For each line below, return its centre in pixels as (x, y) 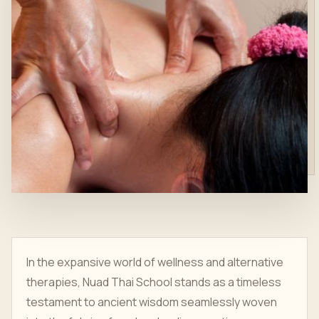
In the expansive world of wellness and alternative (155, 262)
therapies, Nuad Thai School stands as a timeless (154, 282)
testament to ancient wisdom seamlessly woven (152, 302)
